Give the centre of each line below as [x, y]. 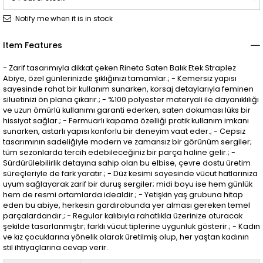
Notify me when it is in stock [64, 18]
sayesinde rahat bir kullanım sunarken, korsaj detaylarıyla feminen [128, 89]
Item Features [33, 45]
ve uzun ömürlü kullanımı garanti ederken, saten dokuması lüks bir [127, 110]
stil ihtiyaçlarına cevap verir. [55, 247]
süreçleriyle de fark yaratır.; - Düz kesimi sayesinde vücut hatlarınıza [130, 173]
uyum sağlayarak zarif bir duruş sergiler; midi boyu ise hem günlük [128, 184]
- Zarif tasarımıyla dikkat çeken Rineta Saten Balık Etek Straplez [119, 68]
